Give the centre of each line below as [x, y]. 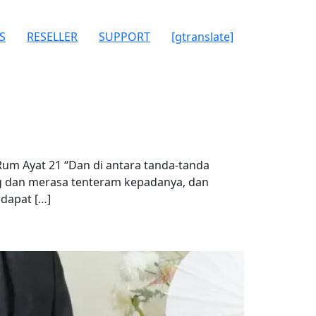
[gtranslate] [202, 37]
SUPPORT [124, 37]
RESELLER [52, 37]
